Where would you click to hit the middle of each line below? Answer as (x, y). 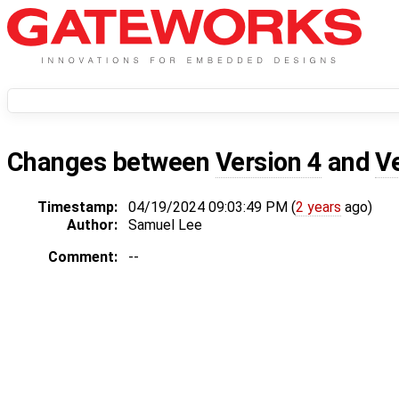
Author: (92, 225)
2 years (318, 208)
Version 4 (269, 163)
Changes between (111, 163)
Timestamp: (77, 208)
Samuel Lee (165, 225)
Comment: (83, 257)
